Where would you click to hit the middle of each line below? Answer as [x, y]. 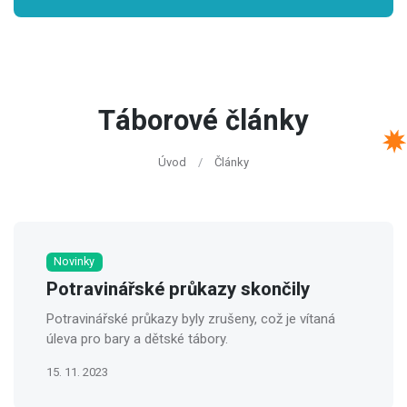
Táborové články [203, 122]
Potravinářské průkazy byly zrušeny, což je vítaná [191, 318]
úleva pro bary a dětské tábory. [137, 338]
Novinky [74, 262]
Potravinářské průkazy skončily [178, 289]
